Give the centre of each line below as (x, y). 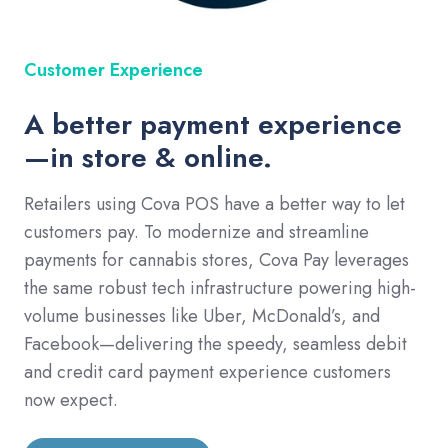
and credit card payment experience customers (207, 372)
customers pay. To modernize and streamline (196, 232)
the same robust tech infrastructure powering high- (220, 288)
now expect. (71, 400)
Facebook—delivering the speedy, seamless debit (215, 344)
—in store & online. (148, 158)
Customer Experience (113, 70)
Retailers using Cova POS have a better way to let (214, 204)
